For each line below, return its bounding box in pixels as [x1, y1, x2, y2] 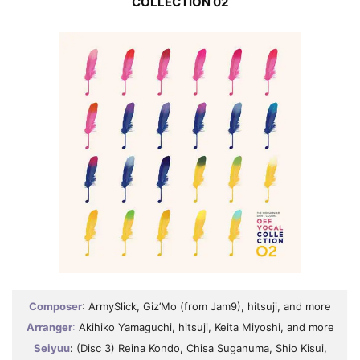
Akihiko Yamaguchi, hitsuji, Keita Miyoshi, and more [75, 321, 334, 333]
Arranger [26, 321, 72, 333]
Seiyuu [33, 342, 70, 354]
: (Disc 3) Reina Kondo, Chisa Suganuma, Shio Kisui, [69, 342, 327, 354]
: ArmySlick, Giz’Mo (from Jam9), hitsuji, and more [82, 300, 331, 313]
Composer [29, 300, 82, 313]
